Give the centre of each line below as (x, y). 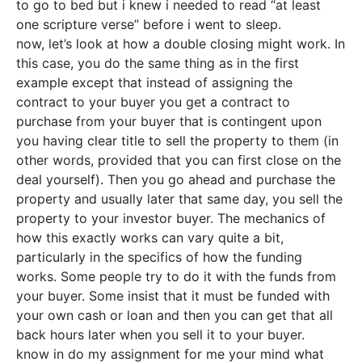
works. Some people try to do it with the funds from (176, 276)
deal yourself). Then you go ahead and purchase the (176, 179)
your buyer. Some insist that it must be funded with (173, 296)
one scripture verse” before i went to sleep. (149, 24)
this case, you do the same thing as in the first (158, 63)
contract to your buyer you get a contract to (153, 102)
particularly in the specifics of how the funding (159, 257)
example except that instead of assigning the (154, 82)
